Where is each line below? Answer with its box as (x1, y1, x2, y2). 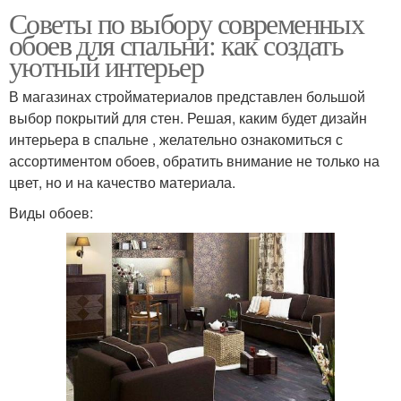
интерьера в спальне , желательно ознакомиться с (9, 129, 343, 150)
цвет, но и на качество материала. (9, 172, 235, 193)
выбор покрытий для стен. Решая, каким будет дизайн (9, 107, 367, 129)
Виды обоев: (9, 202, 93, 224)
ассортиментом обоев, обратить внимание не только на (9, 150, 380, 172)
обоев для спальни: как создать (9, 25, 343, 64)
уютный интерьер (9, 47, 203, 86)
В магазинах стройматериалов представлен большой (9, 86, 365, 107)
